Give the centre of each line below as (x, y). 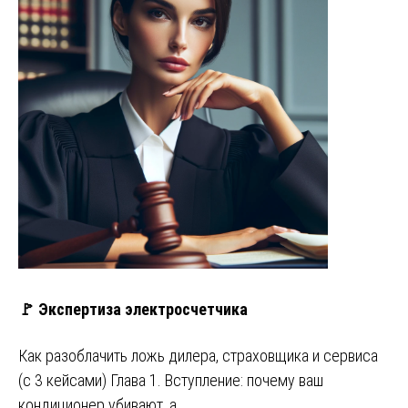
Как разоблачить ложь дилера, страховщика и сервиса (198, 355)
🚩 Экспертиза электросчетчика (133, 309)
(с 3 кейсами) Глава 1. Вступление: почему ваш (171, 380)
